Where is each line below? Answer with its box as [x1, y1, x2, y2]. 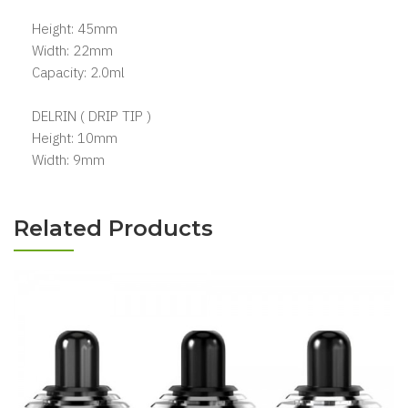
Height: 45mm [32, 19, 117, 37]
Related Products [14, 214, 213, 241]
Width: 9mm [32, 150, 105, 168]
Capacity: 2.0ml [32, 63, 125, 81]
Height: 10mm [32, 128, 117, 147]
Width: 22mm [32, 41, 113, 59]
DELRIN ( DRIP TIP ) [32, 107, 151, 125]
